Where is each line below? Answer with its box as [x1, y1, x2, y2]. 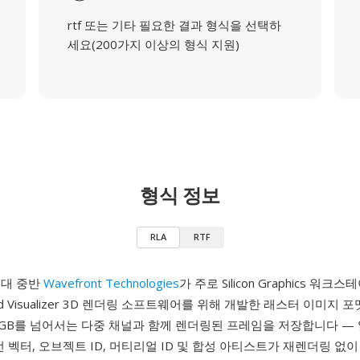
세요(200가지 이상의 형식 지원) [67, 36, 239, 52]
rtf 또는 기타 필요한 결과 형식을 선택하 [67, 17, 281, 33]
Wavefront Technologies [43, 275, 179, 291]
